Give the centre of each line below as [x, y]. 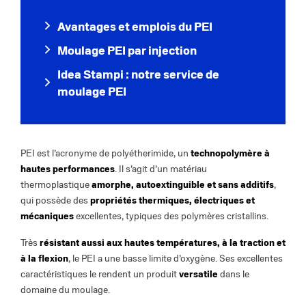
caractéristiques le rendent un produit [100, 275]
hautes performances [68, 169]
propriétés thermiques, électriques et [172, 201]
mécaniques [47, 217]
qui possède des [55, 201]
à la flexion [44, 259]
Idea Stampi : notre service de [138, 74]
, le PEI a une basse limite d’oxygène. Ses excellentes [176, 259]
